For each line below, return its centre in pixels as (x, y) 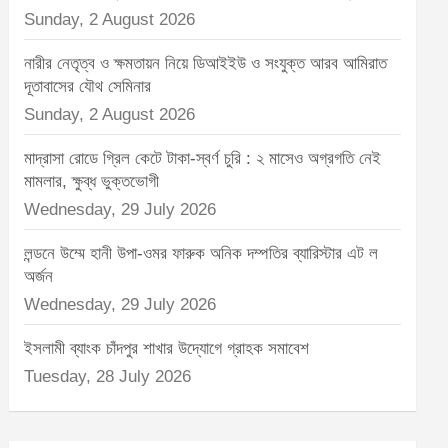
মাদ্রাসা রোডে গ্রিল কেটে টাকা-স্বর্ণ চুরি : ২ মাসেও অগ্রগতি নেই (203, 158)
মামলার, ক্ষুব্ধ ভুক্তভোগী (92, 181)
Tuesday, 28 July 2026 (108, 376)
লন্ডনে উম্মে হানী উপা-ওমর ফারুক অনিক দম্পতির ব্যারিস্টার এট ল (201, 253)
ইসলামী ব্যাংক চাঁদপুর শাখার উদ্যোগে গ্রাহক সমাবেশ (167, 348)
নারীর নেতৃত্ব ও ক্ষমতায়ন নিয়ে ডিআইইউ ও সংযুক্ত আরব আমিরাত (206, 63)
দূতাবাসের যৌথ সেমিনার (88, 86)
